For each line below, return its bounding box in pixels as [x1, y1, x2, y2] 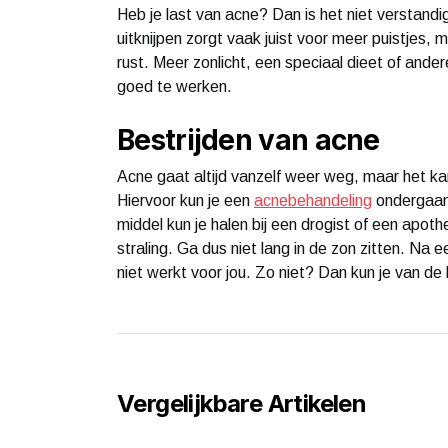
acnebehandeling [254, 191, 372, 209]
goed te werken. [117, 77, 232, 95]
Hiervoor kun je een [117, 191, 254, 209]
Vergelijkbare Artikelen [117, 388, 367, 418]
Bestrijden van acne [117, 122, 380, 157]
